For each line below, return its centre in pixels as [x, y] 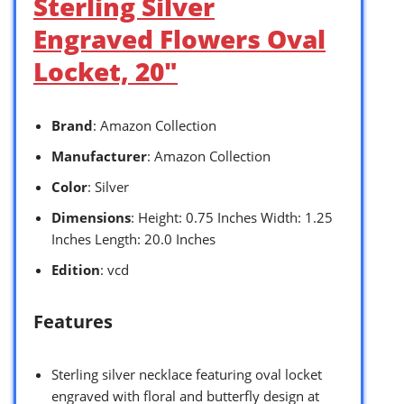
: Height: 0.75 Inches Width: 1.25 [232, 218]
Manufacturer [99, 156]
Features [73, 322]
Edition [76, 270]
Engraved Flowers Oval [179, 39]
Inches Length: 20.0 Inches [133, 239]
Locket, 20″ [106, 72]
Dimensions [91, 218]
